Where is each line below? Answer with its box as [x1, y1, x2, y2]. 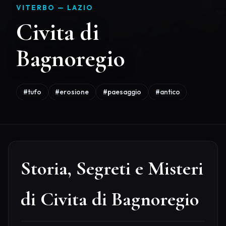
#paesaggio [102, 87, 141, 96]
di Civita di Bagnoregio [21, 188, 199, 211]
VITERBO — [16, 3, 67, 12]
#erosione [55, 87, 89, 96]
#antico [155, 87, 180, 96]
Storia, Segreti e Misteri [21, 157, 203, 181]
